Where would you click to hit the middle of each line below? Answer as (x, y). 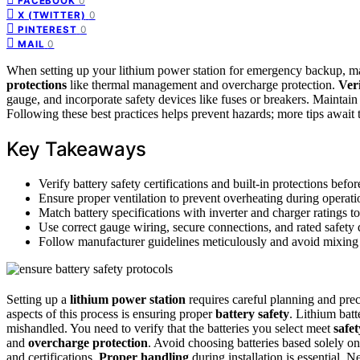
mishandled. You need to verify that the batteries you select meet (170, 328)
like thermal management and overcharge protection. (202, 84)
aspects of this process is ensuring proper (111, 313)
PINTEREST (47, 29)
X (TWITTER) (52, 15)
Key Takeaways (77, 149)
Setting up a (38, 299)
